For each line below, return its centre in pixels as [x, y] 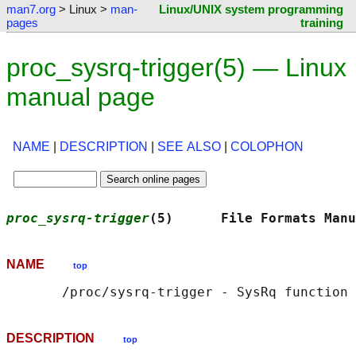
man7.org [31, 9]
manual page [81, 97]
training [322, 23]
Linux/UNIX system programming [251, 9]
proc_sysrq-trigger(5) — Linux [176, 68]
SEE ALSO [189, 147]
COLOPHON [267, 147]
